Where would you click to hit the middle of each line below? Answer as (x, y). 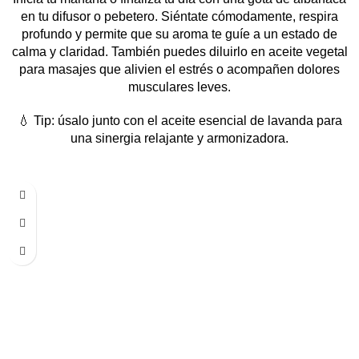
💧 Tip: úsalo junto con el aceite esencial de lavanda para (179, 121)
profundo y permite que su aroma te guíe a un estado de (179, 34)
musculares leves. (179, 87)
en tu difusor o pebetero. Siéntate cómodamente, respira (179, 17)
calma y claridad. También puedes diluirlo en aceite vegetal (179, 52)
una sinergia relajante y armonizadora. (179, 139)
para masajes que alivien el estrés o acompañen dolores (179, 70)
